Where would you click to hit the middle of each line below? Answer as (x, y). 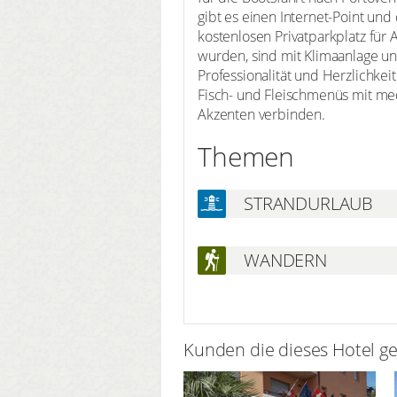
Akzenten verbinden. (265, 114)
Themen (246, 156)
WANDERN (285, 260)
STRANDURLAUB (309, 203)
